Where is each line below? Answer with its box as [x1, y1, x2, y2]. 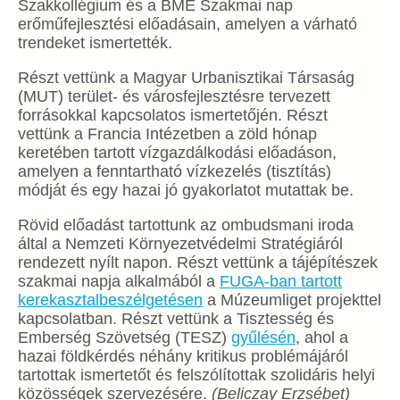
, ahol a [296, 329, 348, 346]
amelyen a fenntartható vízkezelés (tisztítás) [18, 162, 331, 180]
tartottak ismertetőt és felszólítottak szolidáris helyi [18, 366, 375, 384]
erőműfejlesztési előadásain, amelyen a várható [18, 15, 357, 33]
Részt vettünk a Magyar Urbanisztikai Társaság [18, 69, 354, 87]
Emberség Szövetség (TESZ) [18, 329, 231, 346]
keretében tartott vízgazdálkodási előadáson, [18, 144, 337, 162]
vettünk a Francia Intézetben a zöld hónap [18, 125, 317, 143]
